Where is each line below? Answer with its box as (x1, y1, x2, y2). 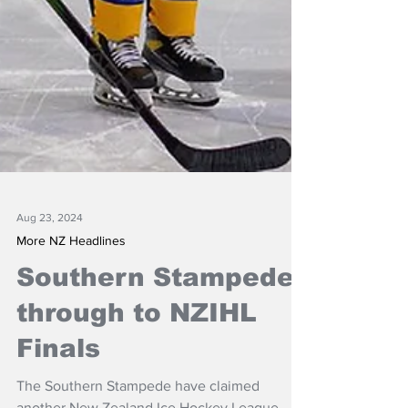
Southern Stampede (16, 318, 294, 346)
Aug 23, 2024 (16, 266, 83, 279)
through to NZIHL (16, 353, 257, 382)
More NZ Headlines (16, 288, 126, 302)
